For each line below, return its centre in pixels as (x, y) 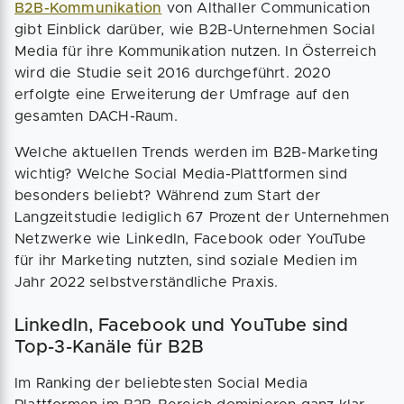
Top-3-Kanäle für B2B (110, 348)
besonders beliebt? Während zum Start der (168, 196)
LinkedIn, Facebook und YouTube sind (182, 326)
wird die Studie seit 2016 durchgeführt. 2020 (173, 73)
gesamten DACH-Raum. (101, 117)
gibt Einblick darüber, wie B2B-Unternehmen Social (195, 30)
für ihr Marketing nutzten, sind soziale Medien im (186, 261)
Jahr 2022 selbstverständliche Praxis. (147, 283)
